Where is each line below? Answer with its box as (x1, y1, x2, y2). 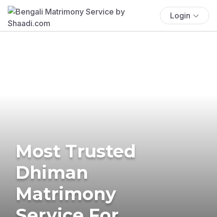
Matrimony (15, 183, 116, 204)
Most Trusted (15, 140, 136, 162)
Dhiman (15, 161, 88, 183)
